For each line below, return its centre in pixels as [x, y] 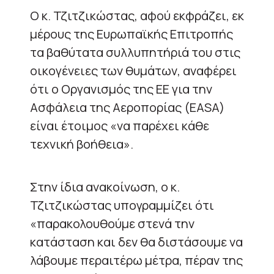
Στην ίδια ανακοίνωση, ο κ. [105, 187]
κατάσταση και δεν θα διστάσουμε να [136, 242]
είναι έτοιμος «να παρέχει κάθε [120, 125]
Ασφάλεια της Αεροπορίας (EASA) [127, 107]
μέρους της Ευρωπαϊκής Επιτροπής [131, 34]
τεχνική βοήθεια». [82, 144]
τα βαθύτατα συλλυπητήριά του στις [135, 52]
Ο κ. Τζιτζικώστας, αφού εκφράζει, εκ [137, 15]
